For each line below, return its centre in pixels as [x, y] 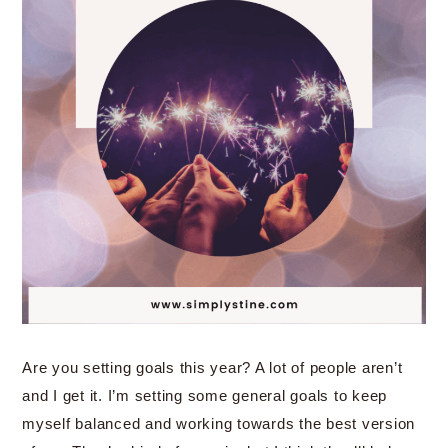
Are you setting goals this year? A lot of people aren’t [212, 367]
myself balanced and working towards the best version [218, 423]
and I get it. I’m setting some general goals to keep [204, 395]
